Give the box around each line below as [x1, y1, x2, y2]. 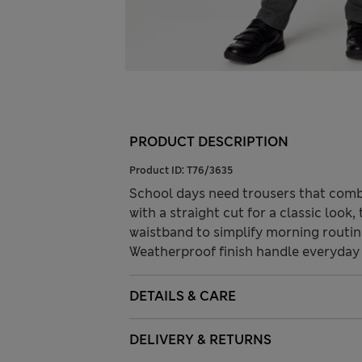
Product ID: [129, 164, 187, 178]
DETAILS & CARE [129, 288, 236, 305]
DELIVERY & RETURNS [129, 331, 271, 349]
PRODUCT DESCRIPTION [129, 133, 288, 151]
